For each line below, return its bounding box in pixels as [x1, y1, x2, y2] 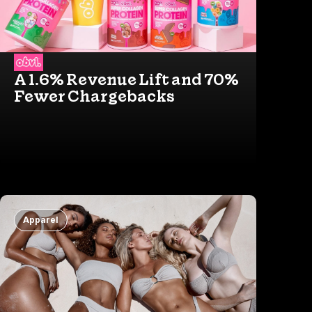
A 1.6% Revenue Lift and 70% [14, 68, 239, 90]
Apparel [23, 214, 58, 225]
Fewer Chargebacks [14, 85, 175, 107]
